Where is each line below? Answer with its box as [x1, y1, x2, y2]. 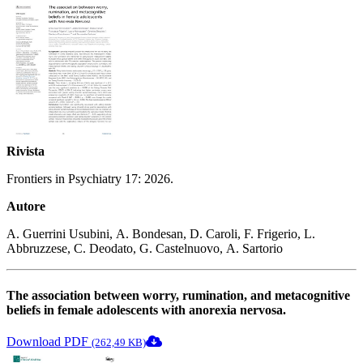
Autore [6, 199, 45, 214]
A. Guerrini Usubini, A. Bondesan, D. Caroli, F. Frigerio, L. [6, 227, 315, 241]
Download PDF [6, 334, 92, 348]
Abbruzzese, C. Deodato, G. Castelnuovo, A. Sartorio [6, 241, 283, 256]
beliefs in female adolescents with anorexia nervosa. [6, 302, 286, 317]
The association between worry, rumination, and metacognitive [6, 288, 350, 302]
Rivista [6, 144, 45, 159]
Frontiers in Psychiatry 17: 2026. [6, 172, 173, 186]
